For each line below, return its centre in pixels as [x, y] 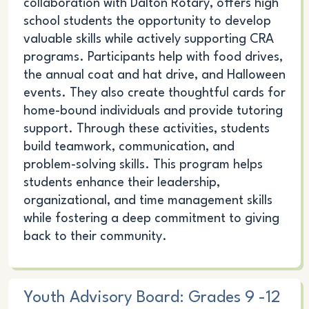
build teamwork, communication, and [129, 147]
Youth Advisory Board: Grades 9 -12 [152, 298]
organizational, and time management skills [148, 201]
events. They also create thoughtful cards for [154, 93]
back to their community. [95, 237]
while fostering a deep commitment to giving [151, 219]
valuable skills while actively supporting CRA [148, 40]
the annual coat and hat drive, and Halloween [154, 76]
